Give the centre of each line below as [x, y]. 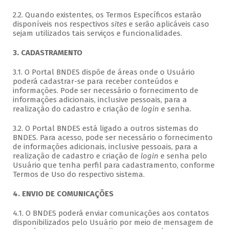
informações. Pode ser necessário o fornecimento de [105, 91]
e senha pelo [182, 156]
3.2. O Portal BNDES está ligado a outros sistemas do [105, 129]
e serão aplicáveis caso [168, 24]
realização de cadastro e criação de [76, 156]
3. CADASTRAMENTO [47, 53]
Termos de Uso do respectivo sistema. [78, 175]
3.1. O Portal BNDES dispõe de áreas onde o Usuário [104, 72]
